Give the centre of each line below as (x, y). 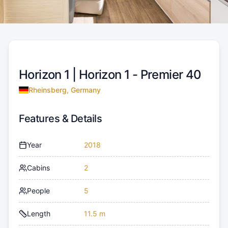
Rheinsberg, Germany (64, 90)
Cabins (38, 167)
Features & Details (60, 118)
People (38, 190)
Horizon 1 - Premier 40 (140, 74)
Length (39, 213)
